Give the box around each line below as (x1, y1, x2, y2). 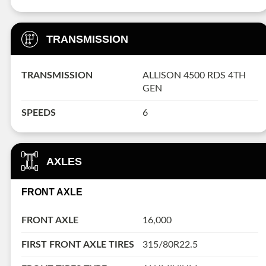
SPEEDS (21, 107, 56, 118)
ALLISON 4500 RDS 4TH (142, 70, 246, 80)
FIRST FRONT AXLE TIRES (21, 240, 134, 250)
